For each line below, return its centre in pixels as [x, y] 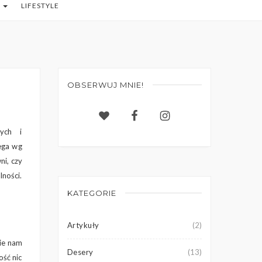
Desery [80, 252]
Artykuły [83, 225]
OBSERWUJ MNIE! [105, 85]
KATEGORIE [92, 193]
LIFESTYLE [40, 6]
